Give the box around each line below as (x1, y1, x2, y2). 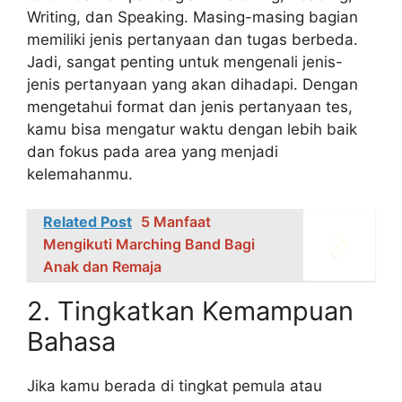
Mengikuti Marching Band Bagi (43, 234, 255, 253)
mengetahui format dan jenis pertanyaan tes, (27, 98, 353, 117)
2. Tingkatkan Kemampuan (27, 294, 354, 327)
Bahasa (27, 325, 116, 357)
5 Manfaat (141, 212, 211, 231)
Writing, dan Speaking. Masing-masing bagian (27, 8, 358, 27)
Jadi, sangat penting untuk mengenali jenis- (27, 53, 343, 72)
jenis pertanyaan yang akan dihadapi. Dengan (27, 75, 358, 94)
